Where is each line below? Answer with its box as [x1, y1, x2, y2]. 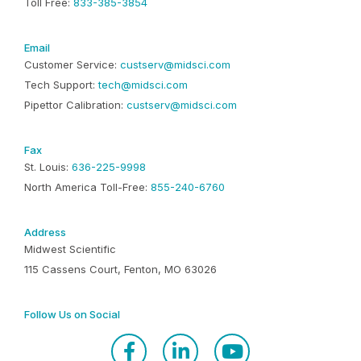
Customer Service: [24, 57, 120, 71]
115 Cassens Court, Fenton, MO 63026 [24, 262, 217, 276]
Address [24, 225, 66, 239]
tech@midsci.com [98, 77, 188, 91]
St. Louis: [24, 160, 72, 173]
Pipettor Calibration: [24, 98, 127, 111]
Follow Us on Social [24, 307, 120, 321]
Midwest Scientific [24, 242, 116, 255]
